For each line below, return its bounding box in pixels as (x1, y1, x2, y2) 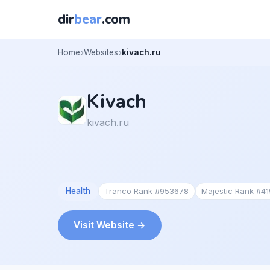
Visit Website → (74, 219, 146, 231)
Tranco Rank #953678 (104, 186, 189, 196)
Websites (84, 47, 118, 57)
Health (65, 186, 90, 196)
